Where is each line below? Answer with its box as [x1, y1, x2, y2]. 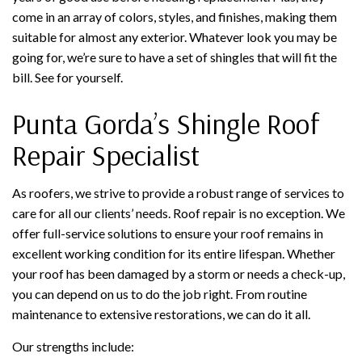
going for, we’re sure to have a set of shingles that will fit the [12, 48, 337, 65]
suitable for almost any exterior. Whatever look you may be [12, 28, 337, 44]
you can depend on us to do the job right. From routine [12, 285, 307, 301]
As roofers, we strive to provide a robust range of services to [12, 184, 344, 200]
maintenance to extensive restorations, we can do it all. [12, 305, 310, 322]
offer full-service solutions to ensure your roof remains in [12, 225, 323, 241]
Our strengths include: [12, 338, 134, 354]
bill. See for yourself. [12, 69, 123, 85]
